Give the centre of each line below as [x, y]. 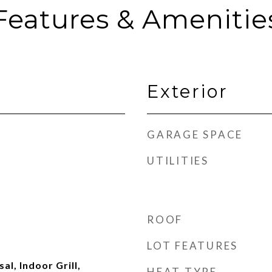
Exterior [188, 91]
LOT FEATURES [192, 246]
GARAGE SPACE [195, 134]
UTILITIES [178, 161]
